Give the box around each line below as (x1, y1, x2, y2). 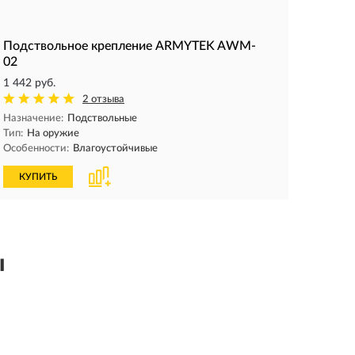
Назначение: (3, 113, 63, 124)
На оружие (27, 128, 79, 139)
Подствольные (67, 113, 137, 124)
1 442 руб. (3, 78, 55, 89)
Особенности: (3, 143, 69, 154)
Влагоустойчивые (73, 143, 158, 154)
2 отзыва (82, 94, 124, 105)
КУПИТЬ (19, 172, 57, 181)
